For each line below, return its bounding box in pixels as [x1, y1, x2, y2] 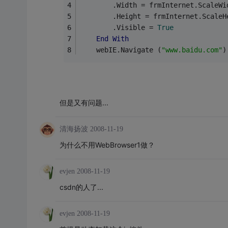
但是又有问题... [59, 98, 108, 107]
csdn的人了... [59, 182, 103, 191]
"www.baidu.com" [161, 45, 222, 54]
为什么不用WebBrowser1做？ [59, 140, 155, 149]
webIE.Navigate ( [79, 45, 161, 54]
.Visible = [79, 23, 157, 32]
